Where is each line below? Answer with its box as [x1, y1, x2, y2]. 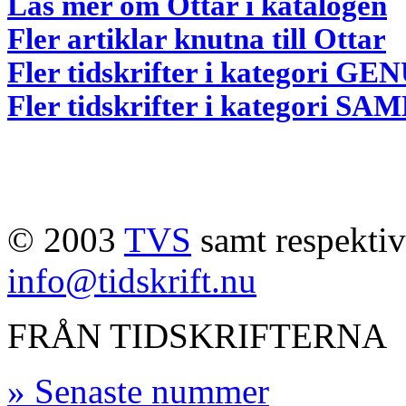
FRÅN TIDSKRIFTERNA [7, 315, 387, 355]
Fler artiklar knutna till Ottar [7, 22, 386, 55]
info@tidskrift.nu [7, 260, 256, 300]
